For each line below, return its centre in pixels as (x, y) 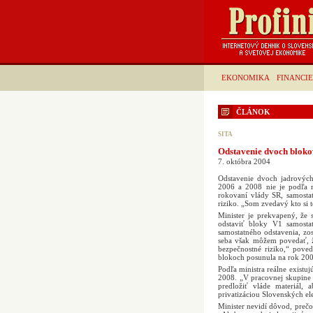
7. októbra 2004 (244, 161)
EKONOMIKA (246, 78)
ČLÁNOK (253, 112)
